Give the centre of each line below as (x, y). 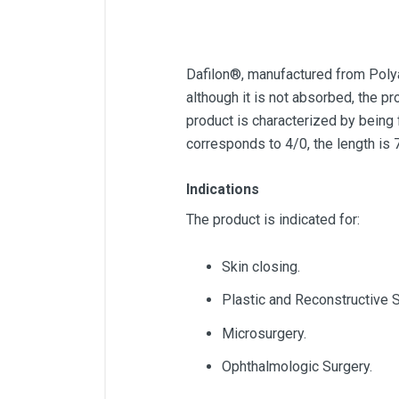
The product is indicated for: (273, 220)
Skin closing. (261, 267)
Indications (223, 189)
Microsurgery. (264, 333)
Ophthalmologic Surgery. (297, 366)
